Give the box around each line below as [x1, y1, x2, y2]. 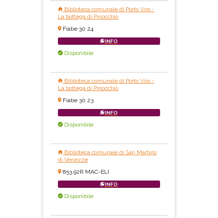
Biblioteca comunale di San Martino [63, 149, 157, 156]
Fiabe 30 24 [63, 25, 93, 33]
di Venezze [58, 156, 88, 163]
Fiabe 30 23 [63, 97, 93, 104]
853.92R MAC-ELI [63, 168, 109, 176]
